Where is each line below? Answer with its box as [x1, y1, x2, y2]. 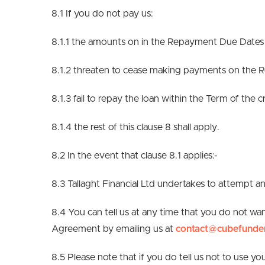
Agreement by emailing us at [51, 224, 176, 234]
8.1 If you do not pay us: [51, 9, 153, 18]
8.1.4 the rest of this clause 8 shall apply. [51, 122, 219, 132]
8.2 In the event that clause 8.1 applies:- [51, 151, 218, 160]
